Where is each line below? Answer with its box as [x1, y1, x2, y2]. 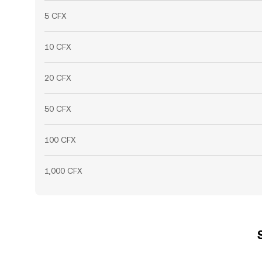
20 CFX [44, 73, 71, 82]
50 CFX [44, 104, 71, 113]
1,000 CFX [44, 166, 82, 175]
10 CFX [44, 42, 71, 51]
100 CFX [44, 135, 76, 144]
